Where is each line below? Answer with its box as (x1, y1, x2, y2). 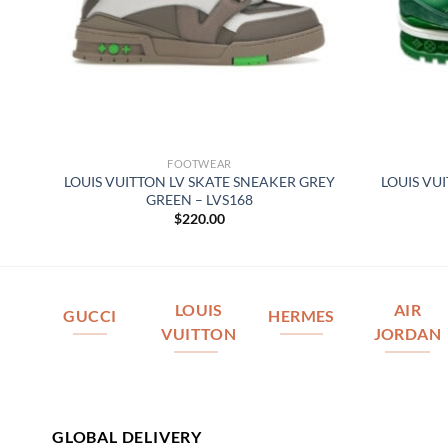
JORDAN (373, 325, 442, 344)
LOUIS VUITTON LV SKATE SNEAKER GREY (64, 172, 335, 190)
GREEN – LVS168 (146, 190, 253, 208)
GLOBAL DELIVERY (52, 426, 202, 446)
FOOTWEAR (167, 157, 232, 171)
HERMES (268, 307, 335, 326)
